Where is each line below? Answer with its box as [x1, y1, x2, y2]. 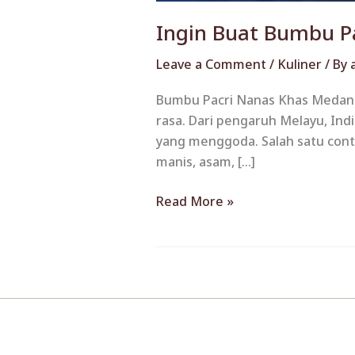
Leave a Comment [156, 55, 266, 74]
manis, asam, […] [156, 152, 255, 170]
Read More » [156, 192, 234, 210]
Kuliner [277, 55, 322, 74]
